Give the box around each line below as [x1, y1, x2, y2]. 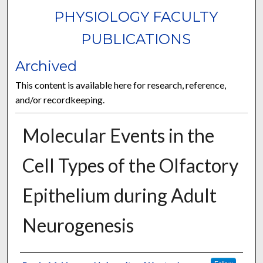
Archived [15, 58, 77, 75]
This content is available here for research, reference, [15, 79, 227, 91]
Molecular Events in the [22, 124, 214, 147]
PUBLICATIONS [81, 31, 191, 48]
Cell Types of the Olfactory [22, 154, 238, 177]
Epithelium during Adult [22, 184, 217, 207]
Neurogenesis [22, 214, 134, 237]
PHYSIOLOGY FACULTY [54, 8, 218, 26]
